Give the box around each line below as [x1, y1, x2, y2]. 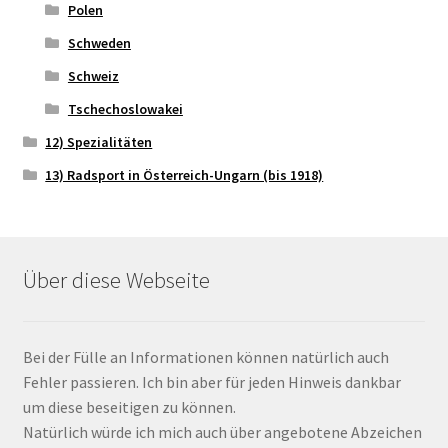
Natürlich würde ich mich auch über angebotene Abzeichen [22, 421, 422, 442]
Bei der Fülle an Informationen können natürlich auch [22, 346, 389, 367]
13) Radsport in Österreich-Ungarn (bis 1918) [45, 165, 324, 184]
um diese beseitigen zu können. [22, 396, 236, 417]
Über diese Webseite [22, 266, 210, 295]
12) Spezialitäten [45, 132, 153, 151]
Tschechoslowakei [67, 99, 183, 118]
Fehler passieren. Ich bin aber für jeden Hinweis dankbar [22, 371, 401, 392]
